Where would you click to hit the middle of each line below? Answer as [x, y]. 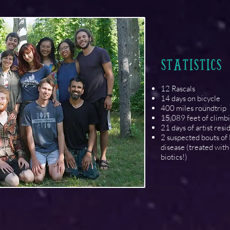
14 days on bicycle [190, 98]
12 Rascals [178, 89]
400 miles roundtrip [194, 108]
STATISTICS [191, 65]
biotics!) [174, 157]
